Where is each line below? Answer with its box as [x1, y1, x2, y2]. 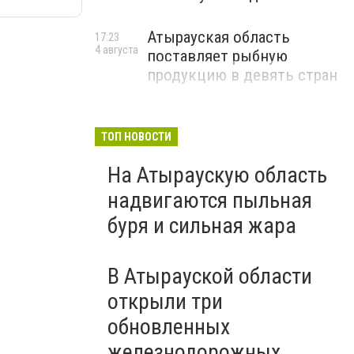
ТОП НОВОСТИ [101, 130, 171, 143]
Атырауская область [147, 28, 290, 47]
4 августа [95, 43, 138, 56]
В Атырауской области [107, 263, 312, 289]
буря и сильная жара [107, 213, 296, 239]
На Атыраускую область [107, 162, 327, 188]
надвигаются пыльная [107, 187, 312, 213]
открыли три [107, 288, 223, 314]
